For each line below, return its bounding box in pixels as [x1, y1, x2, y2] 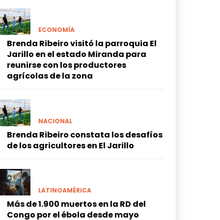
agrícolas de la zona [7, 70, 93, 82]
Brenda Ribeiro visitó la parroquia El [7, 38, 157, 50]
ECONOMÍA [38, 26, 75, 34]
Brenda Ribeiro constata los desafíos [7, 129, 163, 140]
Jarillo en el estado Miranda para [7, 49, 146, 60]
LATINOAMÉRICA [38, 186, 91, 195]
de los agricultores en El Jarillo [7, 139, 134, 151]
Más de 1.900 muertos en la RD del [7, 198, 146, 210]
